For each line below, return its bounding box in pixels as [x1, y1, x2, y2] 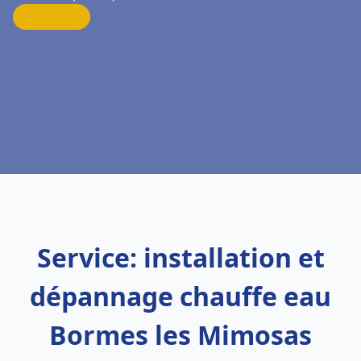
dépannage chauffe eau [30, 279, 331, 313]
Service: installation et [36, 240, 325, 275]
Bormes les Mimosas [49, 317, 312, 352]
